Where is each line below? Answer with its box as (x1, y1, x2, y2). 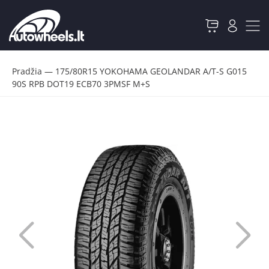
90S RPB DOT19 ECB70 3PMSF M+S (12, 78, 150, 89)
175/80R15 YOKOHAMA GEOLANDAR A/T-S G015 (55, 65, 247, 77)
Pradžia (12, 65, 42, 77)
